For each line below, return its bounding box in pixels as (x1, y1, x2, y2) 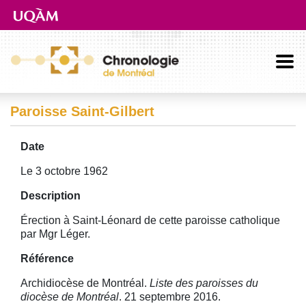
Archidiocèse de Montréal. (20, 277, 150, 289)
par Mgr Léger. (20, 228, 90, 240)
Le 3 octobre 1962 (20, 165, 108, 177)
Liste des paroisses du (150, 277, 258, 289)
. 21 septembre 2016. (119, 291, 221, 303)
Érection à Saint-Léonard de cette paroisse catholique (20, 214, 280, 226)
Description (20, 190, 81, 201)
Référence (20, 253, 74, 264)
